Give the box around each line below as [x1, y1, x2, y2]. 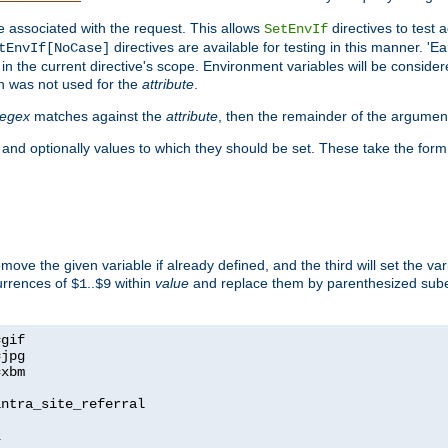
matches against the [30, 107, 166, 124]
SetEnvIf [264, 20, 328, 37]
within [111, 274, 155, 291]
